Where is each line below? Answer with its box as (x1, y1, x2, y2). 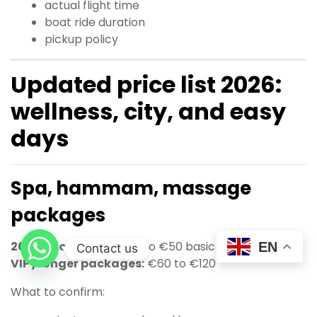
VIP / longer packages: (11, 255, 144, 272)
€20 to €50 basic (115, 238, 215, 255)
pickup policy (45, 31, 118, 48)
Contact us (76, 241, 138, 255)
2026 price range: (11, 238, 115, 255)
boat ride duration (45, 14, 145, 31)
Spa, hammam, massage (11, 175, 251, 202)
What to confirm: (11, 284, 105, 301)
